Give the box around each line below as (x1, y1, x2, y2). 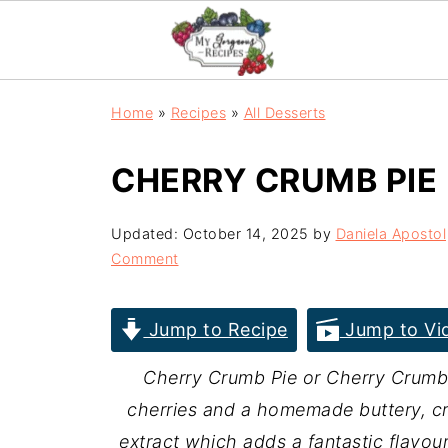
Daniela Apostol (335, 225, 446, 242)
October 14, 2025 (178, 225, 309, 242)
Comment (111, 250, 179, 267)
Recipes (170, 104, 226, 121)
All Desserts (243, 104, 326, 121)
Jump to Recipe (143, 319, 288, 340)
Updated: (111, 225, 178, 242)
